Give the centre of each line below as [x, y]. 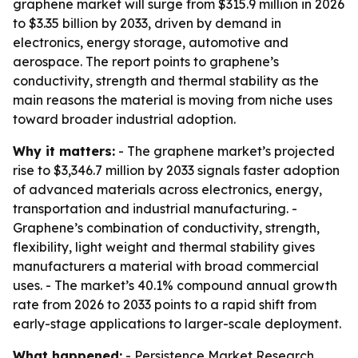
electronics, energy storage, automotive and [151, 42]
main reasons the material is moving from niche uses [173, 100]
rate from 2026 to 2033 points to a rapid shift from [165, 304]
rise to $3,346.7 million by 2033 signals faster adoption [176, 170]
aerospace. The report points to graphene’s [146, 62]
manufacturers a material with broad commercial [166, 266]
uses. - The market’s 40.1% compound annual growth [175, 285]
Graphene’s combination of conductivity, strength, [166, 228]
